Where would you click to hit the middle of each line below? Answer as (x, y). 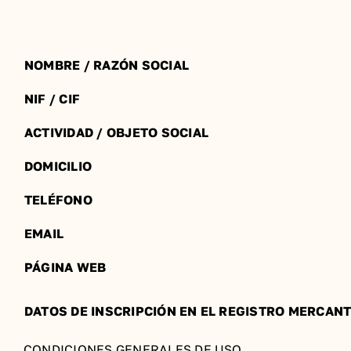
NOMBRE (54, 65)
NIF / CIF (52, 99)
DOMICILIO (58, 166)
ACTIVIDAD (59, 132)
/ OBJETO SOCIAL (151, 132)
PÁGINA (49, 267)
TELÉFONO (58, 200)
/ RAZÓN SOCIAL (136, 65)
